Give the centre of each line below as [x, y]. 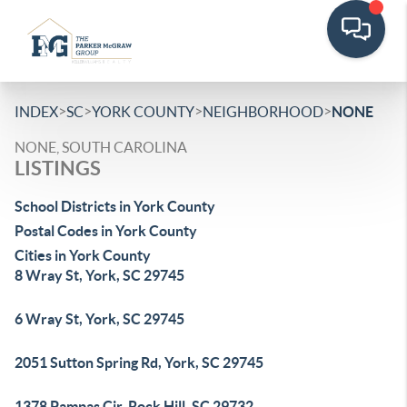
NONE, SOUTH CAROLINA [101, 147]
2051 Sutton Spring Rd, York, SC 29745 [139, 362]
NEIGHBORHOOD [263, 112]
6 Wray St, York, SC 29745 [99, 319]
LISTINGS [58, 168]
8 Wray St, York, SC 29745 [99, 275]
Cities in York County [83, 255]
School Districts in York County [115, 206]
